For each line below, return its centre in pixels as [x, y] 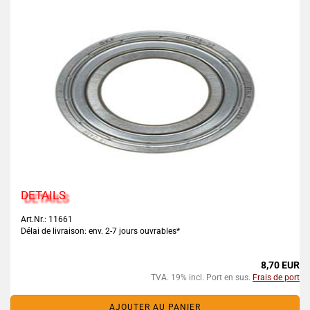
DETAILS [43, 195]
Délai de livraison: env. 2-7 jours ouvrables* [100, 231]
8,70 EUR [280, 265]
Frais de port [276, 277]
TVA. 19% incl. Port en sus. [202, 277]
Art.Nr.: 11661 [47, 219]
